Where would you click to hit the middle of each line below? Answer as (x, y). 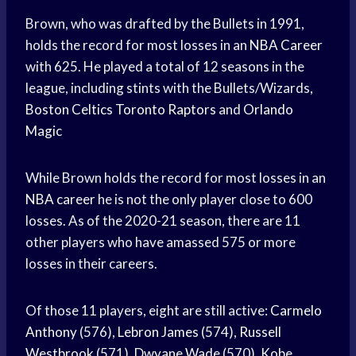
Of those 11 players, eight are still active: (148, 311)
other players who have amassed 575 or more (161, 242)
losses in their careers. (91, 264)
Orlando (268, 110)
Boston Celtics (69, 110)
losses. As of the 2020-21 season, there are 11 (163, 221)
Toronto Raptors (166, 110)
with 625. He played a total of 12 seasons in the (165, 67)
